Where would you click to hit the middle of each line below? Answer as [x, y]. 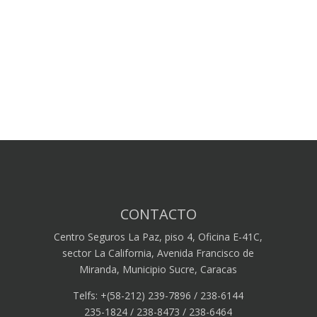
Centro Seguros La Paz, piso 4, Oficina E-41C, [158, 236]
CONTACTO [158, 214]
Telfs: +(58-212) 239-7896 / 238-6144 [158, 295]
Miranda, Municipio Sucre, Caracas [158, 269]
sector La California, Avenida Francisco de [158, 253]
